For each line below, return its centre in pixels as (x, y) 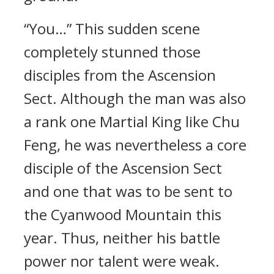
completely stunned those (112, 52)
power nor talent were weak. (122, 261)
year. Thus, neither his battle (122, 238)
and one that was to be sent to (128, 191)
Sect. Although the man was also (135, 98)
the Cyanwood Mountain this (123, 214)
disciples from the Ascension (120, 75)
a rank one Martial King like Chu (132, 121)
